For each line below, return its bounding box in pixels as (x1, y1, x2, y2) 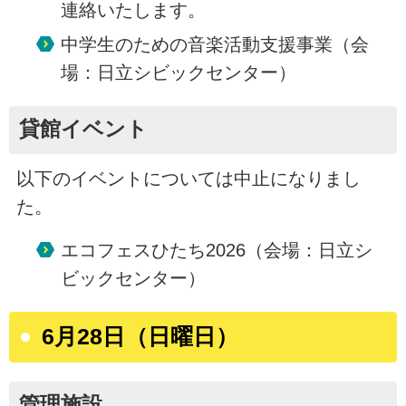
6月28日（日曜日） (42, 324, 239, 350)
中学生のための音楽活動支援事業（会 (60, 34, 369, 54)
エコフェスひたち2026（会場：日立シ (60, 239, 372, 260)
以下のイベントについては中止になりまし (15, 168, 361, 188)
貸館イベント (18, 118, 148, 141)
